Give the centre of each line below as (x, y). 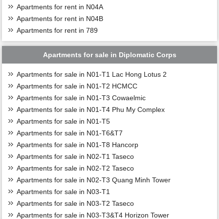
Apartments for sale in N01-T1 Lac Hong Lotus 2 (92, 74)
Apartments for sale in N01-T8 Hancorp (78, 144)
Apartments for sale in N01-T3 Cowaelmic (81, 98)
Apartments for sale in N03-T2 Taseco (76, 203)
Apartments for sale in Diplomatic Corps (109, 55)
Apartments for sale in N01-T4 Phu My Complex (91, 109)
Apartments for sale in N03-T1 (64, 191)
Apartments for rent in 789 (57, 30)
